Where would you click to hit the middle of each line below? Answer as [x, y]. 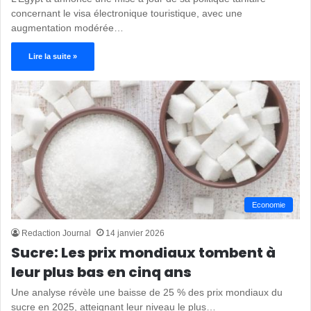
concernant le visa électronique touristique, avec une [127, 13]
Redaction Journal [56, 233]
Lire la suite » [53, 56]
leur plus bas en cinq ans [101, 272]
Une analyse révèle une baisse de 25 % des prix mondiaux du [147, 292]
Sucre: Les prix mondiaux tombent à [143, 252]
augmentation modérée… [67, 27]
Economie [269, 204]
